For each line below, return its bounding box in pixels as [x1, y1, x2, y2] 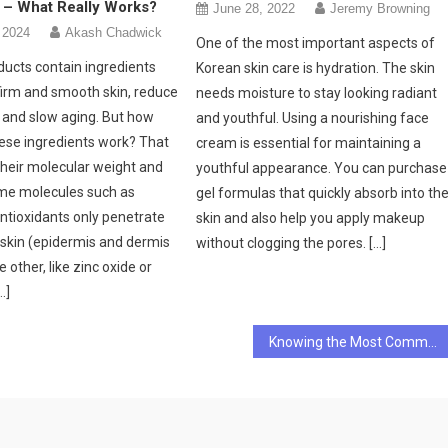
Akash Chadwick [64, 24, 162, 40]
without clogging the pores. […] [196, 234, 387, 251]
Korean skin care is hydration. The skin [196, 59, 436, 76]
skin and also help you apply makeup [196, 209, 426, 226]
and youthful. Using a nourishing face [196, 109, 430, 126]
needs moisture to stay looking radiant [196, 84, 438, 101]
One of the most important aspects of [196, 34, 436, 51]
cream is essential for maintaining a [196, 134, 422, 151]
